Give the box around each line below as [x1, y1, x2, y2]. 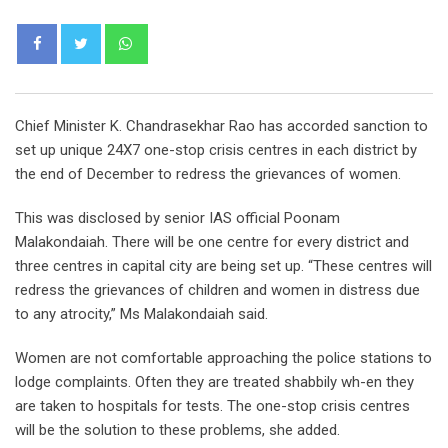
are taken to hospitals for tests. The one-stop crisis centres [15, 396, 410, 415]
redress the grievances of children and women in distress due [15, 280, 420, 299]
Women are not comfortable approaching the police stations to [15, 348, 432, 367]
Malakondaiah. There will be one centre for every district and [15, 232, 409, 251]
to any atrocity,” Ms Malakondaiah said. [15, 304, 268, 323]
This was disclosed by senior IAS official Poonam [15, 208, 340, 227]
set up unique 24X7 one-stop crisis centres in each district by [15, 140, 417, 159]
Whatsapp [144, 25, 210, 44]
